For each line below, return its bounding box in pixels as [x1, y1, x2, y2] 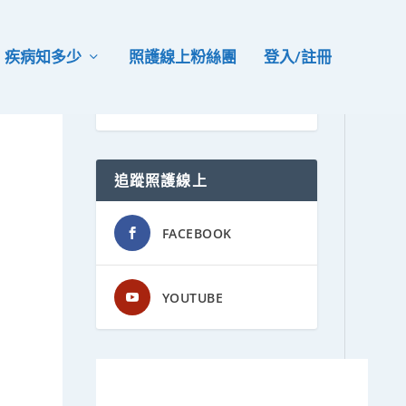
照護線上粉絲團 [128, 46, 237, 68]
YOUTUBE [161, 289, 224, 307]
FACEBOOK [161, 225, 232, 243]
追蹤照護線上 [113, 170, 208, 191]
